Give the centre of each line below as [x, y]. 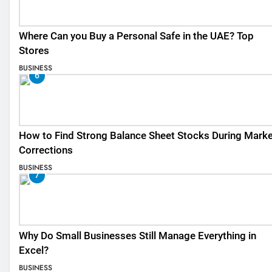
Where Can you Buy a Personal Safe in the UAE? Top [136, 36]
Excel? [34, 250]
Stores [34, 50]
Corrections [46, 151]
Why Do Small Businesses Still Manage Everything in [138, 236]
